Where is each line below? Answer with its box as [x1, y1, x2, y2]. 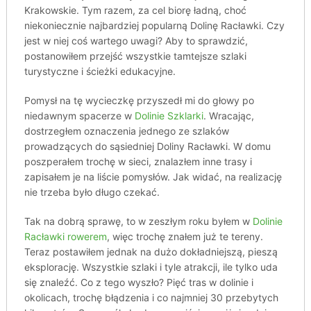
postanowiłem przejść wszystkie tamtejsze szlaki [24, 50, 246, 62]
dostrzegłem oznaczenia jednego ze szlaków [24, 125, 229, 137]
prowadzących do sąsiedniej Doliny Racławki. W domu [24, 140, 271, 152]
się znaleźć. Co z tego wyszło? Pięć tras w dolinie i [24, 276, 253, 288]
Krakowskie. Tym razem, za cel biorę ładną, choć [24, 4, 246, 16]
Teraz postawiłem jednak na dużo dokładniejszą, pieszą [24, 246, 278, 258]
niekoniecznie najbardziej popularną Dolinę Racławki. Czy [24, 19, 285, 31]
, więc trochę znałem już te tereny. [106, 230, 263, 242]
